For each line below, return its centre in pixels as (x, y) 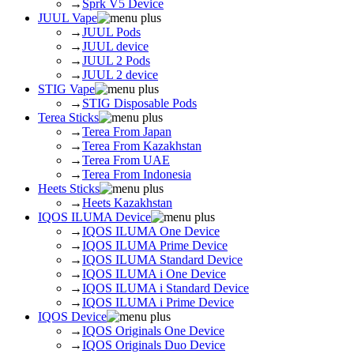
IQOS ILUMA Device (94, 217)
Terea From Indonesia (137, 174)
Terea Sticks (68, 117)
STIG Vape (66, 89)
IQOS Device (72, 316)
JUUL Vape (68, 18)
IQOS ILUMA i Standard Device (166, 288)
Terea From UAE (126, 160)
